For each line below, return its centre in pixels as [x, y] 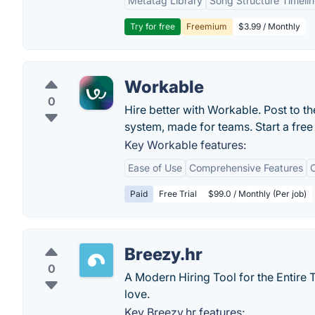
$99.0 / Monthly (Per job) [257, 194]
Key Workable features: [185, 145]
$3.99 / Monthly [269, 26]
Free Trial [178, 194]
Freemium [207, 26]
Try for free [153, 26]
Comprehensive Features [246, 168]
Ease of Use [155, 168]
